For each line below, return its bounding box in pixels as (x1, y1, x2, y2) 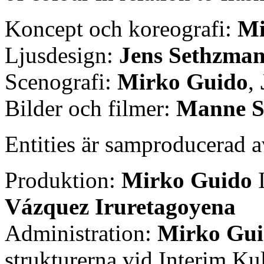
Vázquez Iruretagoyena (5, 193, 236, 219)
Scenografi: (5, 68, 117, 94)
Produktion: (5, 167, 121, 193)
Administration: (5, 220, 157, 246)
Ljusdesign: (5, 42, 119, 68)
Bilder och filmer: (5, 95, 176, 121)
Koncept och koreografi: (5, 15, 237, 41)
